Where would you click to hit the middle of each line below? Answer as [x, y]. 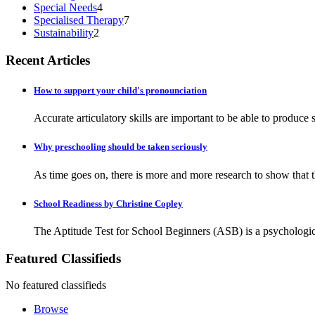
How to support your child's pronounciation [120, 90]
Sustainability [64, 33]
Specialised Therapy [79, 20]
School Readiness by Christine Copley [108, 203]
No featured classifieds [56, 285]
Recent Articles [48, 60]
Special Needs [65, 8]
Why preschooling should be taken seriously [121, 147]
